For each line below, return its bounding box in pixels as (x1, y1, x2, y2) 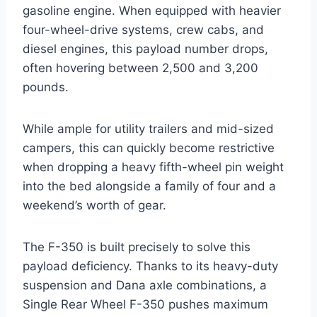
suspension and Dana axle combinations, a (23, 278, 267, 293)
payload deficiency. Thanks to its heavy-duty (23, 259, 278, 274)
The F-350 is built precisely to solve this (23, 240, 250, 255)
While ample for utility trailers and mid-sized (23, 122, 274, 137)
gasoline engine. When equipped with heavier (23, 4, 281, 18)
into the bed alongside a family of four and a (23, 179, 276, 194)
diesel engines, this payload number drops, (23, 42, 268, 57)
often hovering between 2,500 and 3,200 (23, 61, 258, 76)
